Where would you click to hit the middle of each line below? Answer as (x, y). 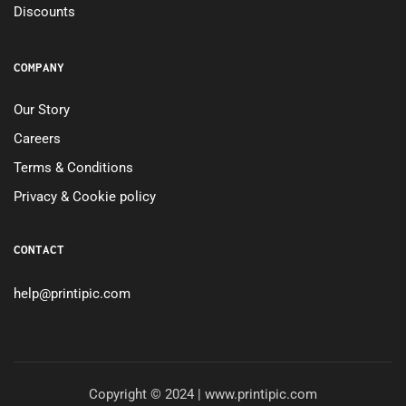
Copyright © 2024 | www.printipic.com (203, 394)
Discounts (44, 12)
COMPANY (39, 68)
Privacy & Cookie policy (85, 197)
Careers (37, 139)
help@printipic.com (72, 294)
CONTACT (39, 250)
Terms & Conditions (73, 168)
